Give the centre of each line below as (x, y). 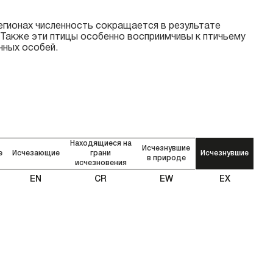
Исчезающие (36, 153)
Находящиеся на (101, 143)
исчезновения (101, 163)
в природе (166, 158)
